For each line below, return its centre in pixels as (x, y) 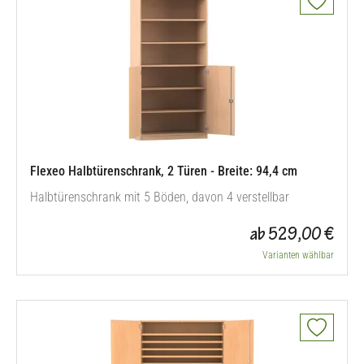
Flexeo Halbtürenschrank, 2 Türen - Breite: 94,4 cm (164, 171)
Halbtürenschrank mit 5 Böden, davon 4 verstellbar (160, 197)
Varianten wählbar (298, 255)
